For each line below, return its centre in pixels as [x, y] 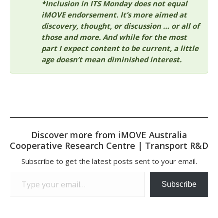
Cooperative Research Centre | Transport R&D [109, 145]
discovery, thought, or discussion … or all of [120, 26]
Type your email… [21, 171]
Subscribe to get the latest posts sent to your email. [109, 161]
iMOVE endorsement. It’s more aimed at [114, 15]
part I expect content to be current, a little [120, 48]
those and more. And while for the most [114, 37]
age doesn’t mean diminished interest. [111, 60]
